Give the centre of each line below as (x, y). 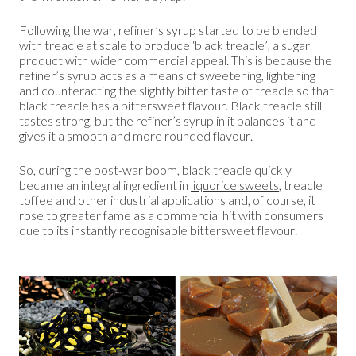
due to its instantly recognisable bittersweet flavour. (158, 230)
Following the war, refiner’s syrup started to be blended (168, 29)
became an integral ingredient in (105, 184)
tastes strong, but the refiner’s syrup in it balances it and (168, 120)
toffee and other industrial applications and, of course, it (167, 199)
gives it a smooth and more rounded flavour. (136, 135)
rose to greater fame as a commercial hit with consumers (171, 215)
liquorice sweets (235, 184)
